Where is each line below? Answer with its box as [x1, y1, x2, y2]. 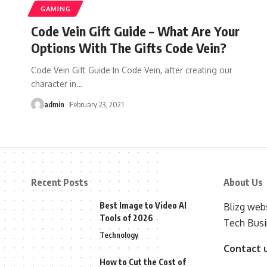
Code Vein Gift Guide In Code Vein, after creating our [31, 64, 232, 75]
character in [31, 78, 76, 89]
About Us [223, 176, 263, 188]
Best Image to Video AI [100, 200, 187, 210]
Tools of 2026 [100, 212, 153, 223]
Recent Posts [31, 176, 88, 188]
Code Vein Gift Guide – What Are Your [31, 22, 240, 39]
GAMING [41, 4, 71, 13]
